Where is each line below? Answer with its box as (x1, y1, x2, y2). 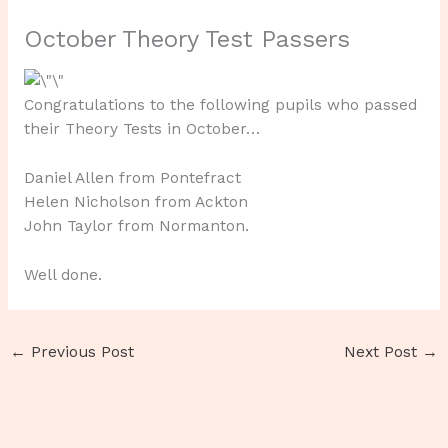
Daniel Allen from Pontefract (23, 169, 241, 188)
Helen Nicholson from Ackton (23, 193, 248, 212)
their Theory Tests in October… (23, 120, 260, 139)
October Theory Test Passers (23, 24, 350, 53)
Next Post (343, 342, 422, 361)
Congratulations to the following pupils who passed (23, 96, 417, 115)
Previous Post (26, 342, 135, 361)
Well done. (23, 266, 102, 285)
